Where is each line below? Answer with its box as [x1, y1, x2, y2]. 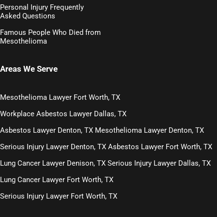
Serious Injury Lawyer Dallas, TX [108, 158, 211, 168]
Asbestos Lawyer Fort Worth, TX [108, 142, 213, 151]
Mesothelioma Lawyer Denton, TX [95, 125, 204, 135]
